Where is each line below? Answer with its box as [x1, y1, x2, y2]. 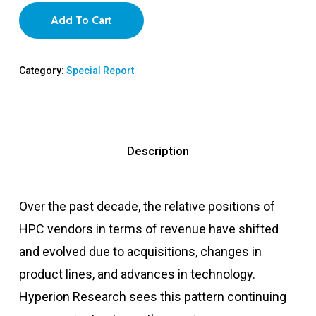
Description [126, 144, 189, 159]
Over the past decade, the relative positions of [18, 199, 275, 214]
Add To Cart [50, 13, 112, 28]
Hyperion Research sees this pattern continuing [18, 289, 286, 305]
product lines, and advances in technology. [18, 267, 255, 282]
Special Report [66, 65, 134, 77]
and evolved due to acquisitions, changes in [18, 244, 262, 260]
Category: [18, 65, 66, 77]
